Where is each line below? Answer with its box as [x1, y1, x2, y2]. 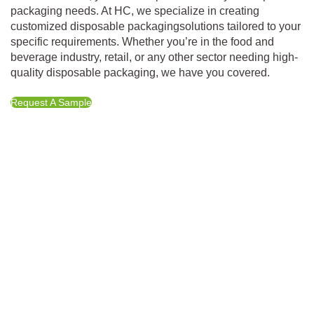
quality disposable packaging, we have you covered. [11, 66, 270, 78]
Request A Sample [11, 96, 92, 108]
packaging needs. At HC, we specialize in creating [11, 4, 259, 17]
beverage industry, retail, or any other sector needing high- [11, 50, 298, 63]
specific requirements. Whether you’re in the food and [11, 35, 274, 48]
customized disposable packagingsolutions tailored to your [11, 20, 301, 32]
